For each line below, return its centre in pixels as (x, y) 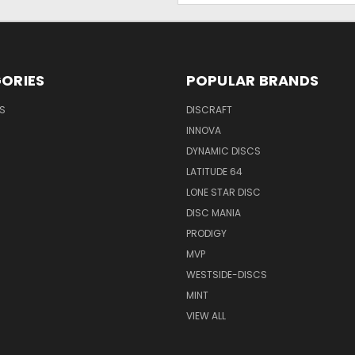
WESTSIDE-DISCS (226, 275)
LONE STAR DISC (223, 193)
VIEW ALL (206, 316)
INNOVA (203, 131)
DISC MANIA (213, 213)
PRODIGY (206, 234)
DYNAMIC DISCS (223, 151)
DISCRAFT (209, 110)
